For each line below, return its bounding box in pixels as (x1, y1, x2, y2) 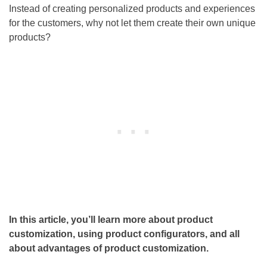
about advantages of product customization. (9, 243, 211, 253)
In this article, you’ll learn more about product (9, 214, 213, 225)
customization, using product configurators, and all (9, 228, 240, 239)
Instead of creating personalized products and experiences (9, 3, 255, 14)
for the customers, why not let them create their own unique (9, 17, 256, 28)
